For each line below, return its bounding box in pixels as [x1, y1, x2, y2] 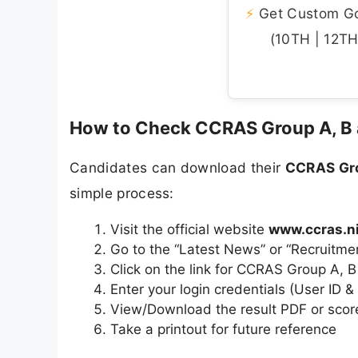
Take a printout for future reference [110, 321, 336, 338]
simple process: [70, 184, 174, 201]
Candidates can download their [70, 158, 285, 176]
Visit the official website [110, 221, 268, 238]
